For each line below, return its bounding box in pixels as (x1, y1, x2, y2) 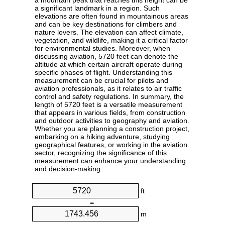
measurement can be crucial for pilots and (35, 76, 168, 85)
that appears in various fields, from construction (35, 108, 185, 117)
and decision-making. (35, 165, 102, 173)
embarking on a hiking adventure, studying (35, 133, 170, 141)
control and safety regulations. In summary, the (35, 92, 184, 101)
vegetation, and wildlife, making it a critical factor (35, 36, 188, 45)
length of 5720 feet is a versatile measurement (35, 100, 182, 109)
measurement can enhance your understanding (35, 157, 186, 165)
